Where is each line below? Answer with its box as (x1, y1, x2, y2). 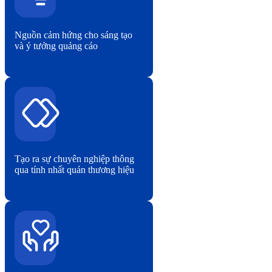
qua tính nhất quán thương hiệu (15, 164, 134, 175)
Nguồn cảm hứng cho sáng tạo (15, 29, 132, 40)
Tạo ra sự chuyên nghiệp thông (15, 153, 134, 164)
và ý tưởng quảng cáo (15, 40, 98, 51)
